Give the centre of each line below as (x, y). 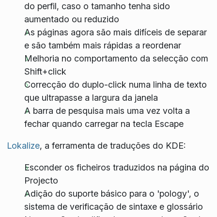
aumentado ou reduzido (71, 19)
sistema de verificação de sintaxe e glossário (113, 207)
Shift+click (45, 72)
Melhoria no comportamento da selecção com (116, 59)
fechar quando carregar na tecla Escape (104, 124)
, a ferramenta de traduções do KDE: (112, 146)
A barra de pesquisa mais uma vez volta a (107, 111)
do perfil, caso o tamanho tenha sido (97, 6)
